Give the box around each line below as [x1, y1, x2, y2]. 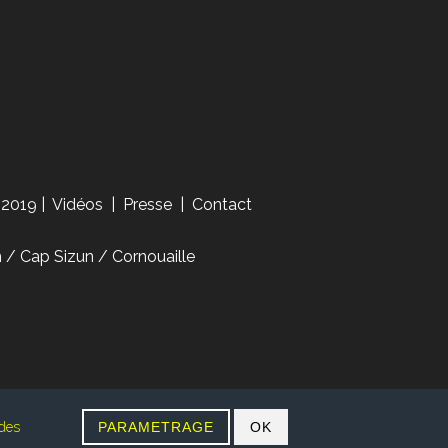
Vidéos [52, 195, 107, 215]
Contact [192, 195, 252, 215]
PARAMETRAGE [98, 419, 215, 435]
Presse [123, 195, 172, 215]
